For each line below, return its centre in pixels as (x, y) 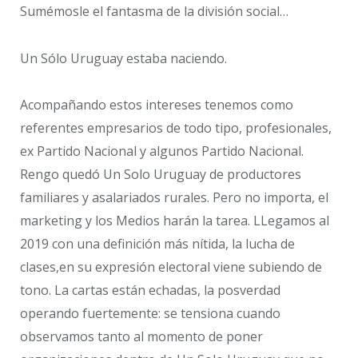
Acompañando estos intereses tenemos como (157, 105)
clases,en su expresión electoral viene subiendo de (171, 267)
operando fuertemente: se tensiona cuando (150, 314)
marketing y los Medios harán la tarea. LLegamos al (175, 221)
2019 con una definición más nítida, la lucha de (157, 244)
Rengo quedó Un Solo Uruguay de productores (161, 175)
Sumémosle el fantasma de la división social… (154, 11)
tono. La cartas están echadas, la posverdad (150, 290)
